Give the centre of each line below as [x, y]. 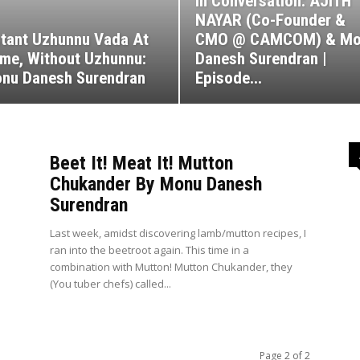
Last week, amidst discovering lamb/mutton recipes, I [178, 233]
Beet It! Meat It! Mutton [141, 164]
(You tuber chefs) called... [110, 284]
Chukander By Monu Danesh [156, 184]
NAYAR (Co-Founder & [270, 20]
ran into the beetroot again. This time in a [149, 250]
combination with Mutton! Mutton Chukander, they [171, 267]
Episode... [229, 78]
